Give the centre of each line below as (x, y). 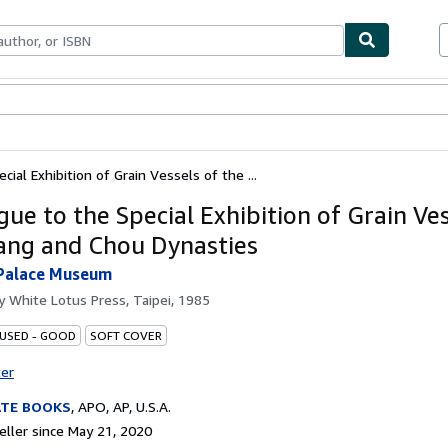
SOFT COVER (126, 335)
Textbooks (59, 100)
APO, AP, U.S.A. (124, 406)
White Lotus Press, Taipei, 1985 (109, 299)
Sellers (115, 100)
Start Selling (176, 100)
